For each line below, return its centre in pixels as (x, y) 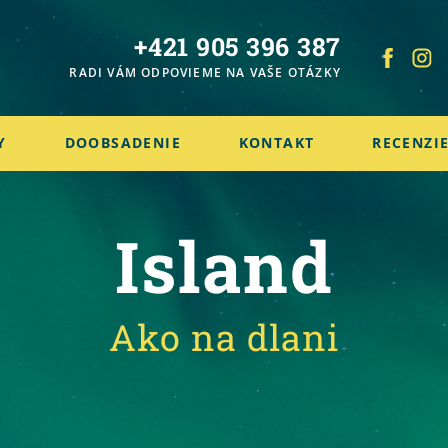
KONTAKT (276, 143)
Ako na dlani (224, 337)
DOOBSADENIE (122, 143)
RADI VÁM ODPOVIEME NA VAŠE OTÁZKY (205, 72)
